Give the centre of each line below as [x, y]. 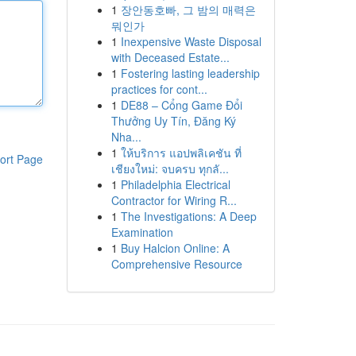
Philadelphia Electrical [175, 184]
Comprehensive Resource [176, 264]
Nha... [126, 137]
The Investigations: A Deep [188, 216]
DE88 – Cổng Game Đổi [181, 105]
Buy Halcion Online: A [175, 248]
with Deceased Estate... [170, 57]
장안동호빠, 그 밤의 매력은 [188, 10]
